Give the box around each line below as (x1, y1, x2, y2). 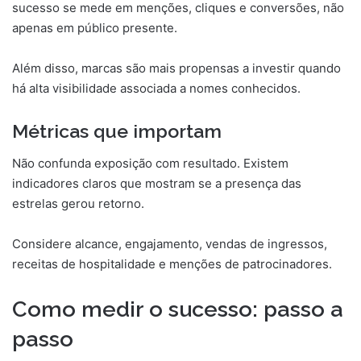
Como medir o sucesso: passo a (12, 297, 343, 322)
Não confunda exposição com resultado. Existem (12, 156, 288, 172)
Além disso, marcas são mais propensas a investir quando (12, 60, 341, 76)
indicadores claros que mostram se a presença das (12, 176, 301, 192)
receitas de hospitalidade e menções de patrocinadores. (12, 256, 332, 272)
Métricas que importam (12, 119, 222, 142)
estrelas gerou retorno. (12, 196, 144, 212)
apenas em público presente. (12, 19, 177, 35)
